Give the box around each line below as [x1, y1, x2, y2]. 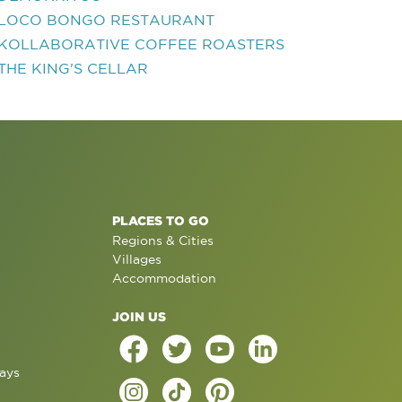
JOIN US [111, 310, 166, 323]
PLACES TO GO [111, 214, 209, 227]
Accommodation [111, 271, 216, 285]
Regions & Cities [111, 233, 214, 248]
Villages [111, 252, 162, 267]
